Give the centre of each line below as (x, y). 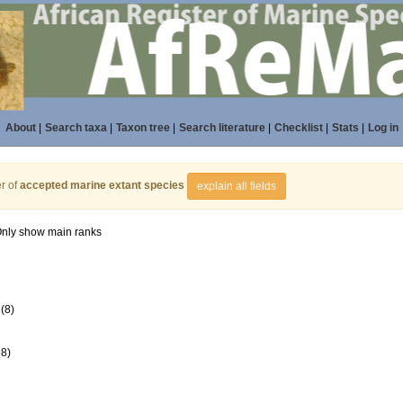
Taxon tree (143, 128)
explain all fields (237, 186)
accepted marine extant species (102, 186)
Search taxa (76, 128)
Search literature (222, 128)
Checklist (298, 128)
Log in (383, 128)
